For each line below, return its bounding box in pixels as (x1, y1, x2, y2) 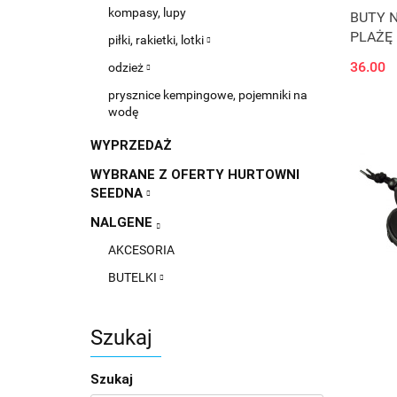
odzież (108, 60, 146, 74)
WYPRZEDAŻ (90, 137, 172, 153)
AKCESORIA (108, 243, 175, 257)
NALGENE (90, 214, 156, 230)
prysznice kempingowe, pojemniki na (108, 88, 307, 102)
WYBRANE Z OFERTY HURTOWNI (90, 167, 300, 183)
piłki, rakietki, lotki (108, 33, 206, 47)
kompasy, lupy (108, 5, 186, 19)
